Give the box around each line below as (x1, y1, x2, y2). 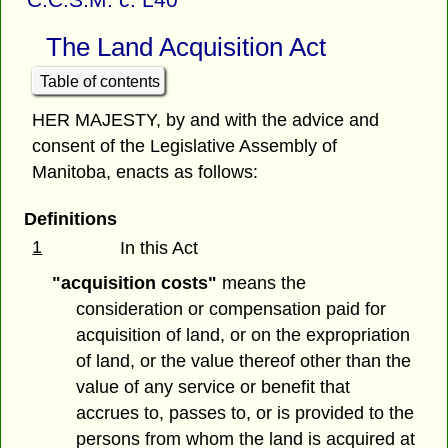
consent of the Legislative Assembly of (32, 136, 338, 157)
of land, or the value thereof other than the (76, 351, 412, 372)
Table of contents (39, 72, 160, 90)
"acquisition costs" (51, 273, 217, 294)
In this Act (120, 238, 199, 259)
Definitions (23, 209, 117, 230)
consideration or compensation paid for (76, 299, 387, 320)
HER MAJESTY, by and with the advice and (32, 110, 380, 131)
